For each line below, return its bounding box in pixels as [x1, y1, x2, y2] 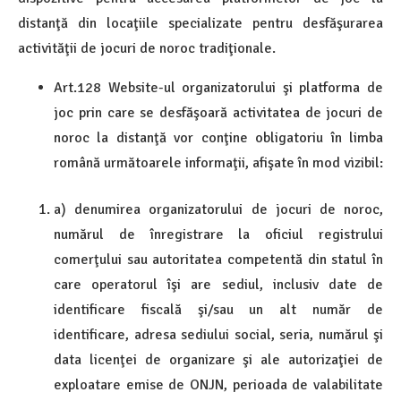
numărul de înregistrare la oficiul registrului [54, 225, 383, 243]
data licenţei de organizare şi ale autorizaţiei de [54, 350, 383, 369]
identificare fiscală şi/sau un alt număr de [54, 300, 383, 319]
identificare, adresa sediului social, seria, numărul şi [54, 325, 383, 344]
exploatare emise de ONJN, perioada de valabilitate [54, 375, 383, 394]
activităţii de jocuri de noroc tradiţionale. [18, 38, 276, 57]
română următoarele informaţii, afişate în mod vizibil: [54, 153, 383, 172]
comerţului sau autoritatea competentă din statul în [54, 250, 383, 269]
